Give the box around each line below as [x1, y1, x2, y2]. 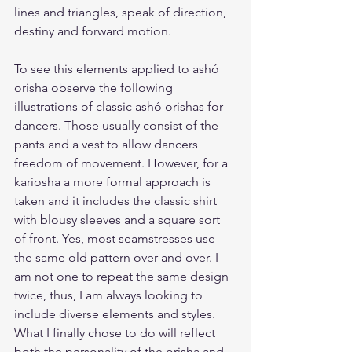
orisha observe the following [14, 80, 176, 95]
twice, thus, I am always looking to [14, 288, 206, 302]
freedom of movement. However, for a [14, 156, 231, 170]
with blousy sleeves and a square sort [14, 212, 223, 227]
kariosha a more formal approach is [14, 174, 214, 189]
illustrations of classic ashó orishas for [14, 99, 226, 114]
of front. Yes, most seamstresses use [14, 231, 218, 246]
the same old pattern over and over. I [14, 250, 222, 265]
